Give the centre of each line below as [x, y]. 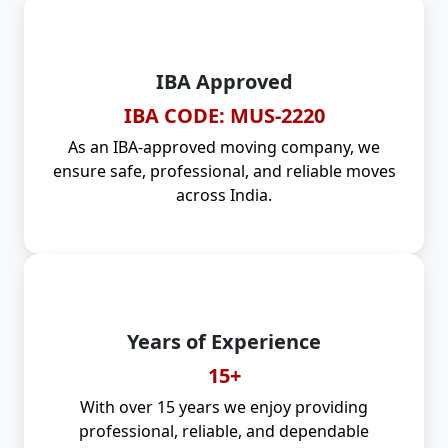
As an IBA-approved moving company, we [224, 146]
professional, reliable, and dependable [224, 430]
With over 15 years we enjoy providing [224, 406]
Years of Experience [224, 341]
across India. [224, 194]
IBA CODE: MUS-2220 [224, 115]
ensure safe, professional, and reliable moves [224, 170]
